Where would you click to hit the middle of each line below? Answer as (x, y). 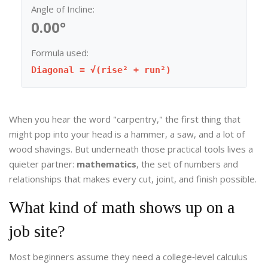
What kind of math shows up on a (122, 208)
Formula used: (60, 53)
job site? (37, 232)
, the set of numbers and (187, 164)
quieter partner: (43, 164)
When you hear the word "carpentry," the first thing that (125, 119)
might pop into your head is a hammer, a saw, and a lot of (127, 134)
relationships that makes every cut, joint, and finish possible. (133, 179)
